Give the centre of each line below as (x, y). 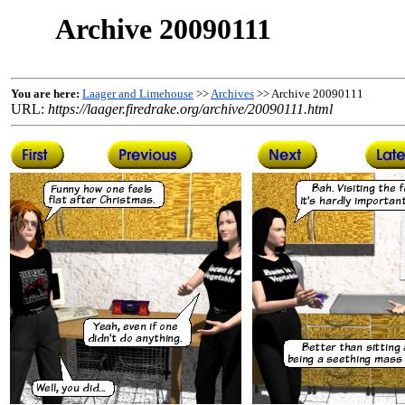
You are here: (45, 94)
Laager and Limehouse (138, 94)
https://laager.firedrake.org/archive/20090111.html (190, 109)
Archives (232, 94)
